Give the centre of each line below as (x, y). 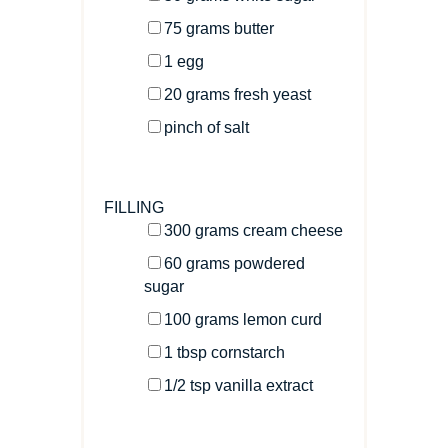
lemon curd (282, 319)
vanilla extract (261, 385)
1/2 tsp (187, 385)
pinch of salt (206, 127)
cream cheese (292, 230)
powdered (269, 263)
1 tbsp (185, 352)
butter (253, 28)
